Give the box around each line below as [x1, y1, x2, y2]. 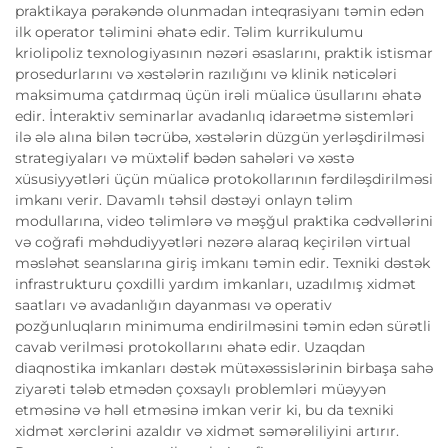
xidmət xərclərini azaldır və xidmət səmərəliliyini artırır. [15, 421, 399, 440]
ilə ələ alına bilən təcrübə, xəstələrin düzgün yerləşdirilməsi [15, 127, 425, 146]
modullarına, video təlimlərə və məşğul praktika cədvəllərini [15, 211, 433, 230]
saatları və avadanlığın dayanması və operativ [15, 295, 332, 314]
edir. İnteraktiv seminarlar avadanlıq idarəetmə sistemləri [15, 106, 414, 125]
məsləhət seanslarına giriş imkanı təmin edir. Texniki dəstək [15, 253, 430, 272]
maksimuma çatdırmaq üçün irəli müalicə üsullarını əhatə [15, 85, 421, 104]
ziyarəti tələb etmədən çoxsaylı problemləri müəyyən [15, 379, 386, 398]
